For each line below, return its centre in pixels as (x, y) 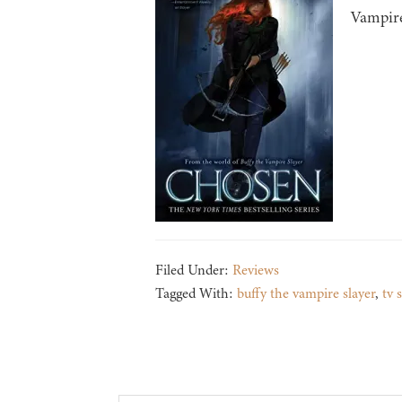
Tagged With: (196, 294)
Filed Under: (193, 271)
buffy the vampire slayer (306, 294)
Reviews (255, 271)
